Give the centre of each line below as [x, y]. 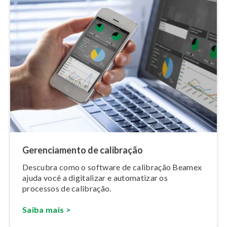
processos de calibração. [67, 188]
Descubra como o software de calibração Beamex [112, 167]
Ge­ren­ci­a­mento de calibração [83, 150]
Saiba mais [43, 210]
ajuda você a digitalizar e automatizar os [95, 178]
